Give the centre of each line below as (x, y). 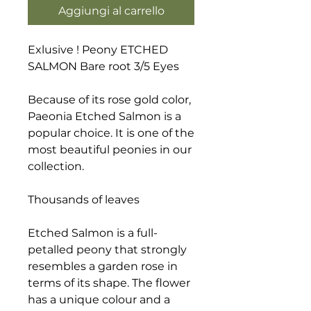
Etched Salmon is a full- (93, 233)
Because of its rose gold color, (109, 100)
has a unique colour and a (99, 300)
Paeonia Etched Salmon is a (104, 116)
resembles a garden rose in (103, 266)
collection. (56, 166)
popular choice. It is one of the (111, 133)
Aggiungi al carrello (111, 11)
